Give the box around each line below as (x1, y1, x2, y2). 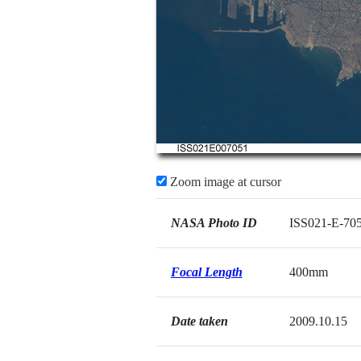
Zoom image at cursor (166, 175, 281, 189)
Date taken (170, 314, 228, 328)
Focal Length (170, 265, 243, 279)
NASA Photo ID (170, 216, 257, 230)
